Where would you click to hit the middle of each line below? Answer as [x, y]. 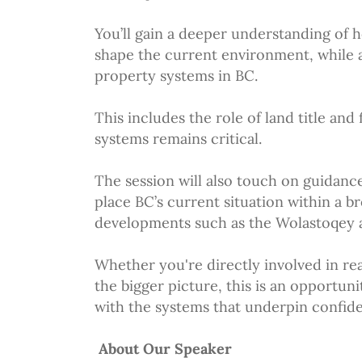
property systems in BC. [176, 76]
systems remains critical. [178, 139]
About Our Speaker [163, 349]
